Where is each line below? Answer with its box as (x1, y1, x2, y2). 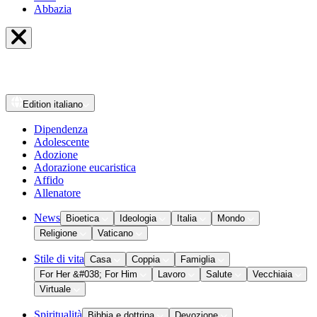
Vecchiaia (253, 269, 292, 279)
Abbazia (34, 3, 71, 15)
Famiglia (180, 254, 215, 265)
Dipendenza (34, 123, 88, 135)
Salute (206, 269, 232, 279)
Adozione (34, 149, 78, 161)
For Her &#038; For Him (40, 269, 137, 279)
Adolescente (34, 136, 89, 148)
